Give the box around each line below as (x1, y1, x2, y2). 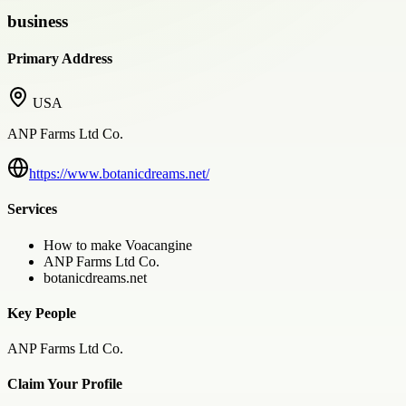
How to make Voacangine (43, 237, 192, 253)
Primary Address (7, 50, 112, 66)
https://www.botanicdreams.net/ (29, 166, 209, 182)
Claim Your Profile (7, 376, 122, 392)
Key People (7, 304, 76, 321)
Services (7, 201, 57, 217)
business (7, 11, 68, 31)
